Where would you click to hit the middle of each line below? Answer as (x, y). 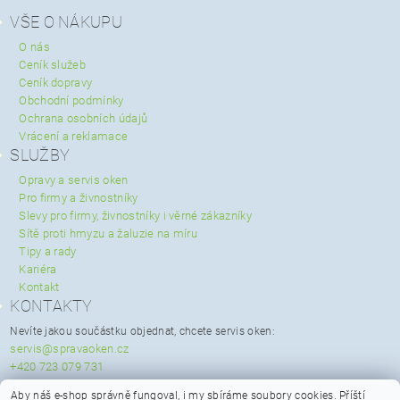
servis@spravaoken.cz (70, 349)
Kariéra (38, 270)
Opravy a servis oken (74, 180)
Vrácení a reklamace (74, 137)
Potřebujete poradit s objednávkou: (98, 385)
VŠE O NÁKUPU (67, 22)
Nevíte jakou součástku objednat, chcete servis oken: (142, 332)
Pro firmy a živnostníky (79, 198)
